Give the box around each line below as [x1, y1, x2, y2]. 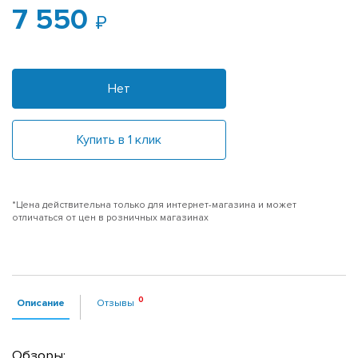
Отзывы [97, 296, 134, 309]
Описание [17, 296, 65, 309]
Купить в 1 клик [77, 131, 161, 148]
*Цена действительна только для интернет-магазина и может [12, 198, 296, 211]
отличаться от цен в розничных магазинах [12, 211, 209, 224]
